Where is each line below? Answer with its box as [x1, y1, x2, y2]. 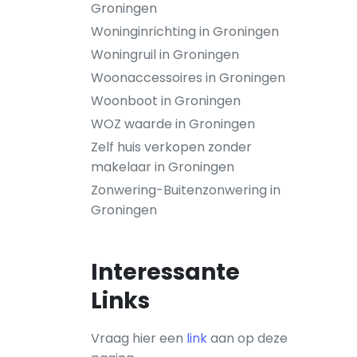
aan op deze [207, 329, 288, 347]
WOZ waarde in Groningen [91, 115, 255, 133]
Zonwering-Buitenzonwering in [91, 181, 280, 199]
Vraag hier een [91, 329, 186, 347]
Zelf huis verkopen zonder [91, 138, 252, 156]
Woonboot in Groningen [91, 92, 241, 110]
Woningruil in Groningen [91, 45, 239, 64]
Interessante [91, 257, 240, 288]
